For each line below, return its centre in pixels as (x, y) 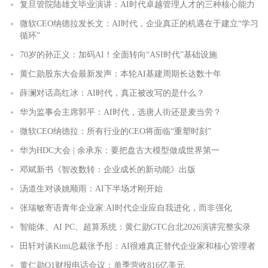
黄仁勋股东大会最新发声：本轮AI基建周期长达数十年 (121, 74)
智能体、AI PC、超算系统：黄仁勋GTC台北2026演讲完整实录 (135, 227)
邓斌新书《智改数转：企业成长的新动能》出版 (108, 170)
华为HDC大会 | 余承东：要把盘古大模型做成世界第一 (120, 151)
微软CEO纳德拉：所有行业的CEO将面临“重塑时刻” (115, 132)
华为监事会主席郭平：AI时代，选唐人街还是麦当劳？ (121, 112)
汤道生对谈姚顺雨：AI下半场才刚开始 (91, 189)
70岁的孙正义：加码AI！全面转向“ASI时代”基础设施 (118, 55)
